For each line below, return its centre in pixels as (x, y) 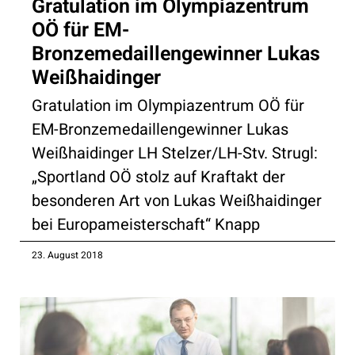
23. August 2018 (67, 255)
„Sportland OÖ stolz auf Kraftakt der (158, 177)
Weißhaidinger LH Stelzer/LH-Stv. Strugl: (175, 153)
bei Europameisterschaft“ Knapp (146, 224)
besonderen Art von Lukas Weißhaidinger (177, 200)
